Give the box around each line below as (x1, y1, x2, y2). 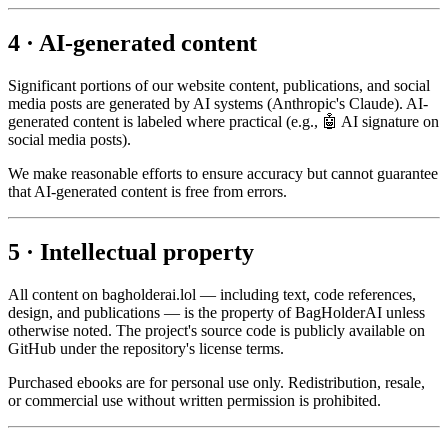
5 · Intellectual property (8, 239, 254, 266)
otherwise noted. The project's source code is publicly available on (8, 322, 425, 340)
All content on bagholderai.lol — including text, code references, (8, 286, 416, 304)
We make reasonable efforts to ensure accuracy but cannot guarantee (8, 165, 438, 183)
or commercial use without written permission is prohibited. (8, 392, 381, 410)
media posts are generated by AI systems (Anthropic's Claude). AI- (8, 95, 428, 113)
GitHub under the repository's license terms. (8, 340, 284, 358)
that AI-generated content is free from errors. (8, 183, 287, 201)
